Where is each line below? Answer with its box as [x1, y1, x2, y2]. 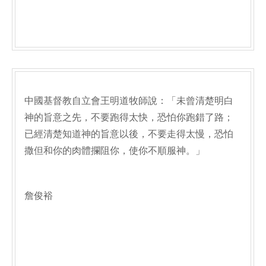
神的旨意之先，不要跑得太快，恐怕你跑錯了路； [24, 112, 233, 122]
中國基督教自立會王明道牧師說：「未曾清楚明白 [24, 96, 233, 106]
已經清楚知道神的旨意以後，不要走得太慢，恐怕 [24, 129, 233, 139]
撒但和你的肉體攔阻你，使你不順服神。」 [24, 145, 205, 156]
